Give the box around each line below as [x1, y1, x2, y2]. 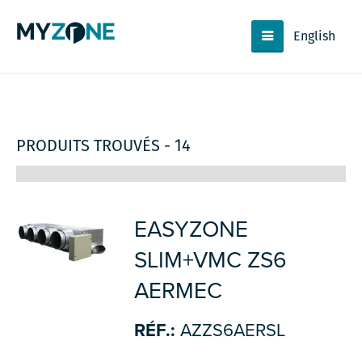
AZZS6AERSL [175, 320, 285, 341]
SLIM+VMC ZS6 [133, 246, 287, 274]
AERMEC [133, 277, 222, 305]
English [293, 27, 336, 45]
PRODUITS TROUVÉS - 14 [16, 134, 191, 157]
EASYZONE [133, 216, 248, 243]
